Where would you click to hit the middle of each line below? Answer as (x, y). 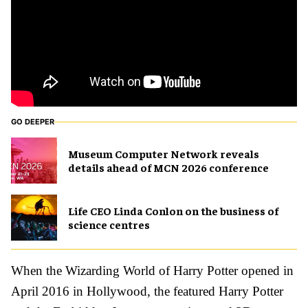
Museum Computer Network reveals (164, 154)
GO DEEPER (33, 121)
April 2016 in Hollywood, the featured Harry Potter (147, 291)
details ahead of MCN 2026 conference (168, 167)
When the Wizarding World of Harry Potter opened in (152, 270)
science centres (109, 224)
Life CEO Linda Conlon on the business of (173, 211)
